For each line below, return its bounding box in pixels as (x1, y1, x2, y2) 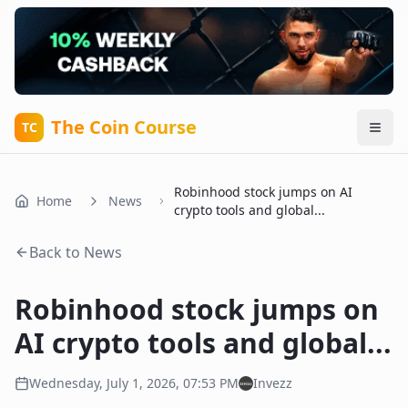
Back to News (29, 242, 122, 262)
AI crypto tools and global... (15, 324, 392, 362)
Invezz (253, 374, 292, 392)
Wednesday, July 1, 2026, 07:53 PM (29, 374, 239, 392)
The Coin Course (51, 115, 197, 139)
